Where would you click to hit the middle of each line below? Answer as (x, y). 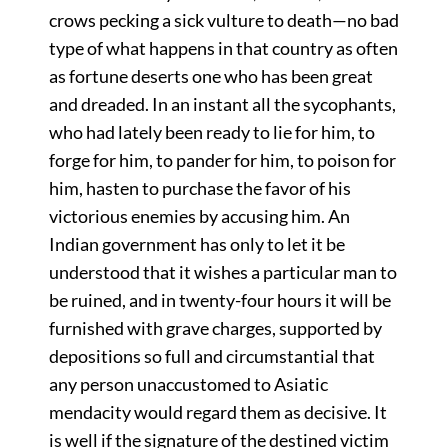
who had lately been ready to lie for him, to (211, 131)
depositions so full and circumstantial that (211, 355)
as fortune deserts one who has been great (210, 75)
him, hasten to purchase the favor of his (199, 187)
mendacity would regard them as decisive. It (217, 411)
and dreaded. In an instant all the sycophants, (222, 103)
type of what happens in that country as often (223, 47)
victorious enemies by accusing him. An (199, 215)
